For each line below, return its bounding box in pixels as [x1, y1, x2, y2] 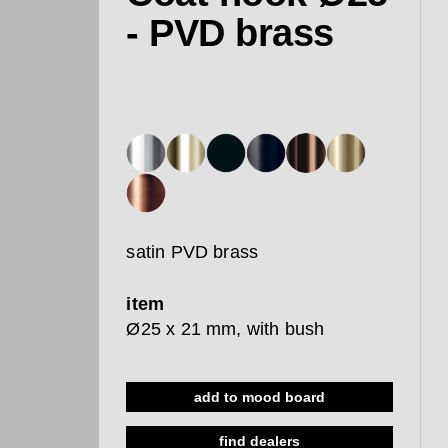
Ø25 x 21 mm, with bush [126, 318, 325, 339]
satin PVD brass [126, 242, 259, 263]
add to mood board [194, 389, 326, 406]
